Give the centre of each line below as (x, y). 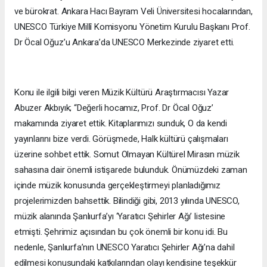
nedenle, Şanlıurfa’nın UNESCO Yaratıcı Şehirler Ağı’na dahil (125, 248)
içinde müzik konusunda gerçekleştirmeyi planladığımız (117, 186)
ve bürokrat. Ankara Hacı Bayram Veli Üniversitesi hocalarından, (133, 12)
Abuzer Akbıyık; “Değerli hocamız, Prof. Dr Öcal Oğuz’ (114, 108)
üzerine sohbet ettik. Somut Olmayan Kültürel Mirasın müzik (127, 155)
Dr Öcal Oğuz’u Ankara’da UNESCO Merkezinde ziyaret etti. (125, 43)
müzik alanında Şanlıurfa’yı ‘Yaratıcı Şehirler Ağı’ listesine (120, 217)
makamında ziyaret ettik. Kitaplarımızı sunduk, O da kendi (121, 124)
